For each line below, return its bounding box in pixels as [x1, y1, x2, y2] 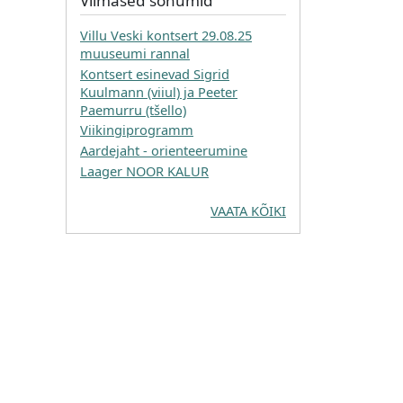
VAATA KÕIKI [210, 201, 286, 219]
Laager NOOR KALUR [80, 162, 209, 181]
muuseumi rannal [80, 43, 190, 62]
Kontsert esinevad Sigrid [80, 64, 229, 83]
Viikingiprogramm [80, 121, 193, 139]
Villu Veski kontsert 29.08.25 [80, 25, 252, 44]
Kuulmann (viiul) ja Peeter [80, 82, 237, 101]
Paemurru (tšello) [80, 100, 186, 119]
